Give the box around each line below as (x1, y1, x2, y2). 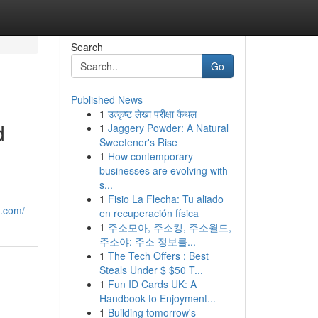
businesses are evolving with (99, 163, 228, 177)
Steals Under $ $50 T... (99, 263, 203, 277)
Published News (70, 92, 143, 106)
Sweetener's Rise (99, 135, 177, 149)
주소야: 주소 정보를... (99, 234, 196, 248)
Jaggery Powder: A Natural (107, 121, 229, 135)
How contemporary (107, 149, 193, 163)
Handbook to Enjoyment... (99, 291, 216, 305)
